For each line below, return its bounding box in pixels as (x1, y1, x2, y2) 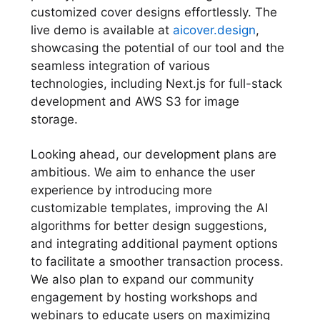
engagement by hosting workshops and (30, 289, 258, 304)
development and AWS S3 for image (30, 94, 239, 109)
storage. (30, 111, 78, 126)
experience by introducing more (30, 182, 212, 197)
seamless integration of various (30, 58, 210, 73)
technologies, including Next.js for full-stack (30, 76, 282, 91)
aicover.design (172, 22, 256, 37)
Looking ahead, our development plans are (30, 146, 276, 161)
